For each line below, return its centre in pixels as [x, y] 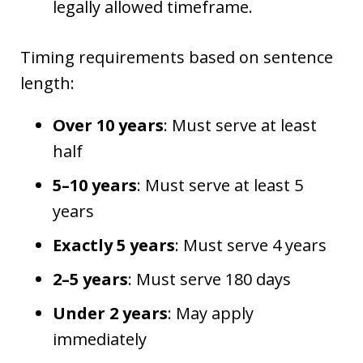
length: [47, 83]
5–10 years [95, 185]
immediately [100, 339]
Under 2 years [110, 313]
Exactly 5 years [114, 245]
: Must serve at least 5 [220, 185]
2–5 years [90, 279]
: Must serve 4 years [251, 245]
